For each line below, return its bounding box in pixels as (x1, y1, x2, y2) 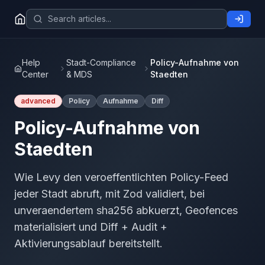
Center (21, 69, 49, 79)
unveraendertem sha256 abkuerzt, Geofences (14, 204, 238, 216)
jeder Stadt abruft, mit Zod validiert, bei (14, 188, 205, 200)
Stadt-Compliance (66, 57, 136, 67)
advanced (21, 96, 56, 105)
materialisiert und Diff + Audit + (14, 221, 167, 233)
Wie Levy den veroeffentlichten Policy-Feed (14, 171, 228, 183)
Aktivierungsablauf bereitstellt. (14, 237, 163, 250)
